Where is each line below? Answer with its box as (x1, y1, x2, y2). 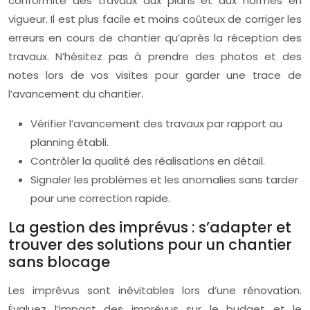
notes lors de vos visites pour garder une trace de (8, 68, 302, 82)
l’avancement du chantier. (8, 86, 143, 101)
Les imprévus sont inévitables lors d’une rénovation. (8, 283, 302, 298)
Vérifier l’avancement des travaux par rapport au (30, 116, 282, 131)
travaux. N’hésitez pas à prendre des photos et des (8, 49, 302, 64)
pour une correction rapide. (30, 191, 170, 206)
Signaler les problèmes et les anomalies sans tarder (30, 172, 298, 187)
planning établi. (30, 135, 109, 149)
